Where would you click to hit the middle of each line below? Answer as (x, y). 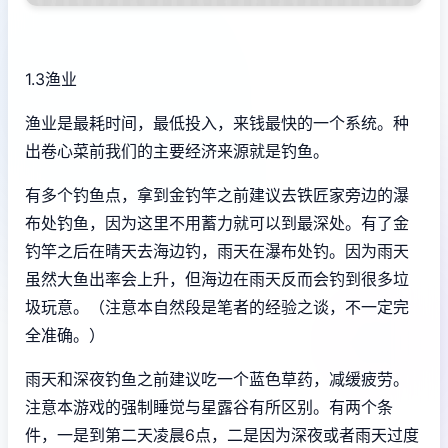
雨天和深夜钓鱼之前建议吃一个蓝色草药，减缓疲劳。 (217, 378)
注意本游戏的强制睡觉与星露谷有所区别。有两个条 (209, 406)
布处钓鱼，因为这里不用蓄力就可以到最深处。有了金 (217, 222)
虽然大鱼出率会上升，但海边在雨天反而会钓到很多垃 (217, 278)
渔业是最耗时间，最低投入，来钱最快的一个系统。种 (217, 122)
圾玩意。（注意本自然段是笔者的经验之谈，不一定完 (217, 306)
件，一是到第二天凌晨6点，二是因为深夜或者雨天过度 (222, 434)
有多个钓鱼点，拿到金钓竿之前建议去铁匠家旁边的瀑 (217, 194)
